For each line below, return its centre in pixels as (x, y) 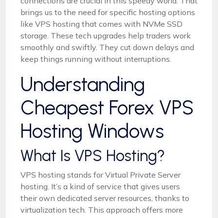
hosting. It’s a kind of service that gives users (100, 186)
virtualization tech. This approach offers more (102, 209)
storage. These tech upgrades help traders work (106, 35)
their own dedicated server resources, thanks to (105, 198)
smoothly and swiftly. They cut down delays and (107, 47)
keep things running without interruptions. (96, 59)
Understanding (83, 84)
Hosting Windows (92, 131)
